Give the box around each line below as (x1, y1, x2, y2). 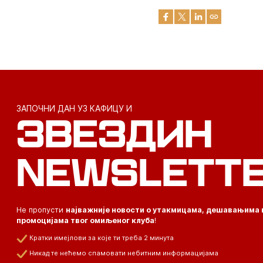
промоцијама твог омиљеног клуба (16, 215, 154, 225)
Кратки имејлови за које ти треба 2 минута (29, 233, 174, 242)
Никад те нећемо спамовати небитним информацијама (29, 248, 219, 257)
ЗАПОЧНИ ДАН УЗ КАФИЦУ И (16, 103, 132, 113)
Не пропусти (16, 205, 66, 214)
